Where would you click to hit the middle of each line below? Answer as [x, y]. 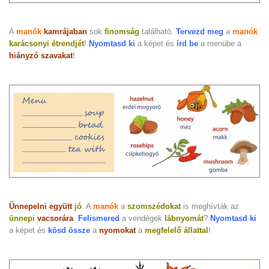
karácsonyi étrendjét [47, 44]
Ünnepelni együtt [41, 206]
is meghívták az [210, 206]
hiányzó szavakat [41, 56]
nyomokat [117, 230]
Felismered [99, 218]
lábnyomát [184, 218]
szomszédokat [154, 206]
